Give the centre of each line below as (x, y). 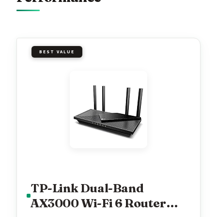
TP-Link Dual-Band (87, 188)
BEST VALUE (57, 52)
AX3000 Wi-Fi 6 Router (98, 203)
